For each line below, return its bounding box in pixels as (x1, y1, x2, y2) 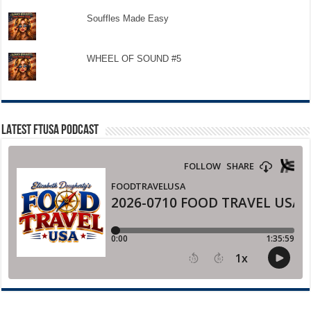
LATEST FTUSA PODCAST (1, 123, 99, 137)
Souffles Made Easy (86, 12, 169, 24)
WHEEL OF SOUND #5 (86, 53, 181, 64)
